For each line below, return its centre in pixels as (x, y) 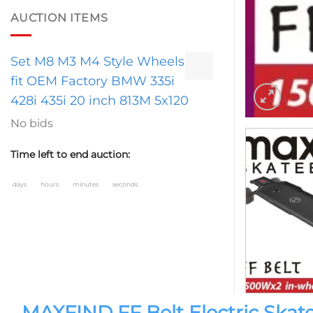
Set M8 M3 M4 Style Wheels (97, 61)
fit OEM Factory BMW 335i (93, 81)
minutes (86, 184)
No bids (32, 123)
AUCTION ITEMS (59, 18)
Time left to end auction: (70, 154)
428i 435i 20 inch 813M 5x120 (100, 100)
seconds (125, 184)
